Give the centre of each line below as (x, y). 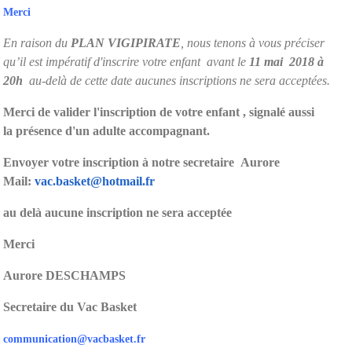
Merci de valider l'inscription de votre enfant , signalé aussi (159, 112)
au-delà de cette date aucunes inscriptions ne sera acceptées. (178, 80)
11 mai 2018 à (286, 61)
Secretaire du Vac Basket (70, 306)
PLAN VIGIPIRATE (126, 42)
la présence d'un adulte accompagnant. (106, 130)
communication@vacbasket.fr (74, 339)
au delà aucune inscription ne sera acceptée (117, 212)
